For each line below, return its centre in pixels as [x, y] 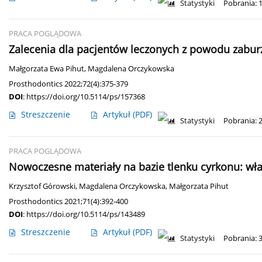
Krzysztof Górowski [42, 187]
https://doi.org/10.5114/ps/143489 [86, 214]
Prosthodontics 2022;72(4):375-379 [68, 84]
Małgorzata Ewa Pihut [46, 69]
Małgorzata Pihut [199, 187]
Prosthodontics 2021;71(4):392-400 [68, 201]
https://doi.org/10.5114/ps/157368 [86, 97]
